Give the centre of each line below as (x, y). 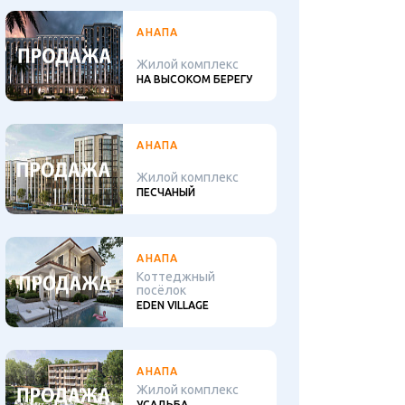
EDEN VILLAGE (173, 305)
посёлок (162, 290)
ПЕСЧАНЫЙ (166, 192)
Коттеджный (176, 277)
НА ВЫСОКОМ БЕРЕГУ (195, 79)
